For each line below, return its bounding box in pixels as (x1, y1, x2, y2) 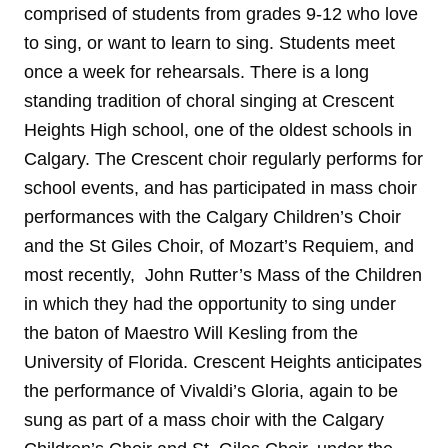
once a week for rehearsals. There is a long (24, 62, 369, 83)
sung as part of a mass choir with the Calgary (24, 410, 384, 431)
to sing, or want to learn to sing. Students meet (24, 33, 395, 54)
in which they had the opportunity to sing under (24, 294, 396, 315)
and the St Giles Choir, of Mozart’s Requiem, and (24, 236, 414, 257)
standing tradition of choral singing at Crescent (24, 91, 394, 112)
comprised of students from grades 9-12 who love (24, 4, 418, 25)
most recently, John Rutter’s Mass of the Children (24, 265, 422, 286)
